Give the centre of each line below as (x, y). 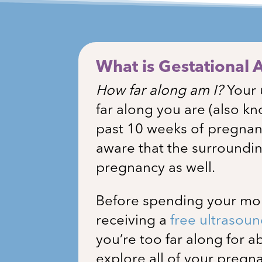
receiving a (133, 221)
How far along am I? (162, 91)
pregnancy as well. (156, 168)
